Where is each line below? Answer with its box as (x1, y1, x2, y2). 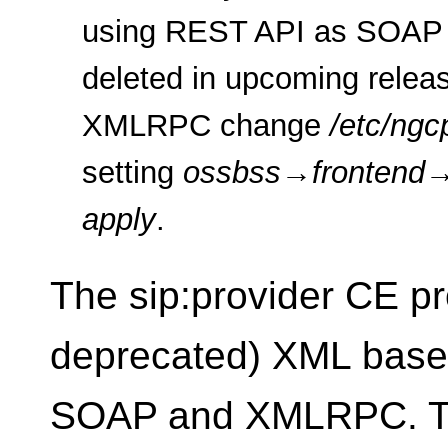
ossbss (183, 155, 281, 190)
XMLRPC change (82, 108, 330, 143)
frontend (312, 155, 425, 190)
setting (82, 155, 183, 190)
